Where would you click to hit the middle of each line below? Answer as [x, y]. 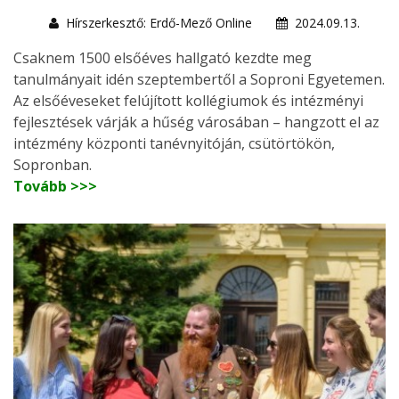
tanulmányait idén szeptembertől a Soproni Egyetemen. [199, 79]
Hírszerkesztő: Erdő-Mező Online [159, 22]
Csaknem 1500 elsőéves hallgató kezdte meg [163, 57]
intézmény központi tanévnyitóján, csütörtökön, [174, 143]
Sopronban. [53, 164]
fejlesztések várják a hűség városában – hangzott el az [196, 122]
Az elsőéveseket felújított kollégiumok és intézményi [188, 100]
